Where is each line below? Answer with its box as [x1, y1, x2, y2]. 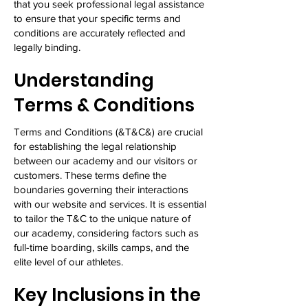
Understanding [14, 68, 154, 93]
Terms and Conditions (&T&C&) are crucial [14, 126, 203, 137]
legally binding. [14, 41, 80, 53]
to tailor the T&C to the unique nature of [14, 212, 190, 224]
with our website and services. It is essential [14, 198, 206, 210]
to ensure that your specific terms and [14, 12, 181, 24]
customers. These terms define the [14, 169, 166, 181]
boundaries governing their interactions [14, 184, 188, 195]
